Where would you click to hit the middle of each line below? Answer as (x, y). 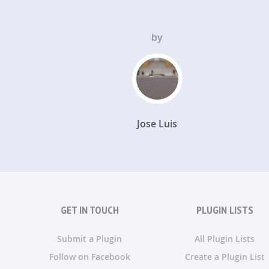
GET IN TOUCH (89, 210)
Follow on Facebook (89, 257)
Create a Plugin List (225, 257)
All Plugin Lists (225, 239)
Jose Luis (157, 124)
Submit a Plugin (89, 239)
